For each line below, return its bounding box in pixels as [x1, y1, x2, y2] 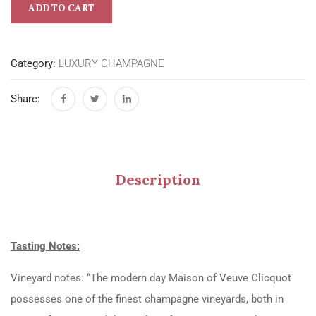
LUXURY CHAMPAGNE [59, 56, 164, 70]
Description [116, 170, 200, 188]
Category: [11, 56, 59, 70]
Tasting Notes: [11, 239, 80, 253]
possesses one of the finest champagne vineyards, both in [11, 292, 284, 305]
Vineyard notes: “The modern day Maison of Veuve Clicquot [11, 271, 291, 284]
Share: [11, 92, 40, 105]
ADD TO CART [28, 2, 95, 14]
